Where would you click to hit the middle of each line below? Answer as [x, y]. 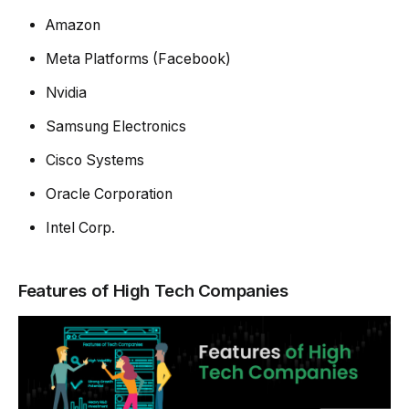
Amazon [73, 26]
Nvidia [66, 93]
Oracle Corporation [109, 194]
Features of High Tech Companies [153, 291]
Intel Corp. [80, 228]
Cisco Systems [95, 161]
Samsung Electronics [116, 127]
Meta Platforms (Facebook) [138, 59]
